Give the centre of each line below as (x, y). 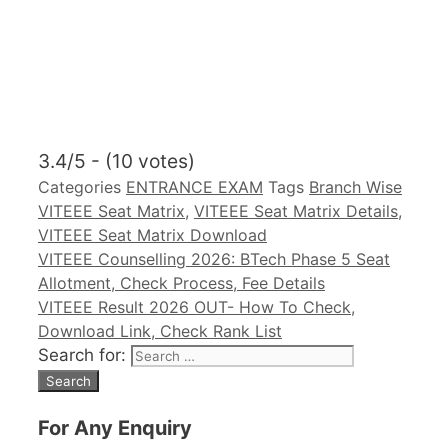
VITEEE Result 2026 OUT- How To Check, (196, 307)
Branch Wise (355, 187)
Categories (82, 187)
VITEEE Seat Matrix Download (152, 235)
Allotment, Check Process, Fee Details (181, 283)
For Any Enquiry (115, 428)
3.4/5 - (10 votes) (116, 161)
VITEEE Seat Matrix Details (296, 211)
